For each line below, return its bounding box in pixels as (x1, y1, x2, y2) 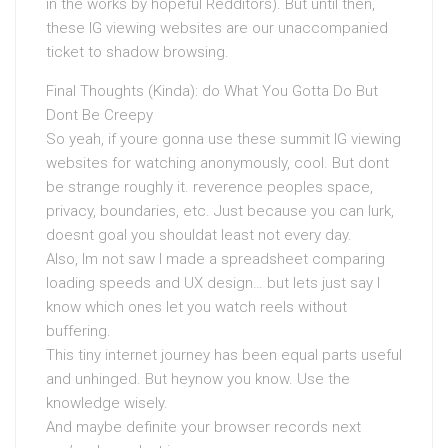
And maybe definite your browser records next (46, 418, 361, 436)
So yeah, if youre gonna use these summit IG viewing (46, 130, 401, 148)
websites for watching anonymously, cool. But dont (46, 154, 389, 172)
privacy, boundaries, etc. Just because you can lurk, (46, 202, 394, 220)
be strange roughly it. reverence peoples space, (46, 178, 373, 196)
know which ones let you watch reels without (46, 298, 347, 316)
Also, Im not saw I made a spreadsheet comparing (46, 250, 385, 268)
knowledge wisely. (46, 394, 168, 412)
